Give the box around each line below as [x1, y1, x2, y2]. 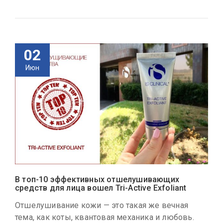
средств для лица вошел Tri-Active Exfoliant [15, 183, 187, 193]
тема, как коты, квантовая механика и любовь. [15, 212, 194, 222]
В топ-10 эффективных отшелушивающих [15, 174, 179, 184]
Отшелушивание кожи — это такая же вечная [15, 200, 189, 210]
